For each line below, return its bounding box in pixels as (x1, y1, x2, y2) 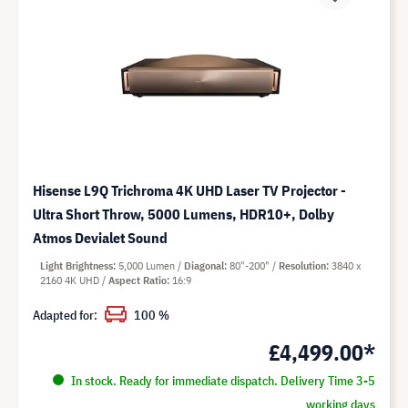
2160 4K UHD (40, 272, 102, 287)
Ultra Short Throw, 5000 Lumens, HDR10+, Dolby (33, 204, 334, 223)
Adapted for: (33, 306, 97, 323)
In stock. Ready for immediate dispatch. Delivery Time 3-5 (67, 372, 375, 389)
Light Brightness (40, 258, 113, 272)
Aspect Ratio (108, 272, 167, 287)
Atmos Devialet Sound (33, 228, 168, 247)
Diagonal (184, 258, 224, 272)
